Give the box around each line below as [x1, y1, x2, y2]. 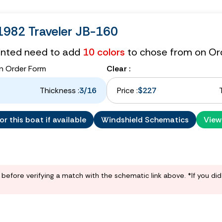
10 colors [83, 45, 125, 58]
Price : [117, 85, 138, 96]
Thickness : [40, 85, 79, 96]
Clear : [107, 63, 131, 74]
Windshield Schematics [101, 114, 189, 125]
